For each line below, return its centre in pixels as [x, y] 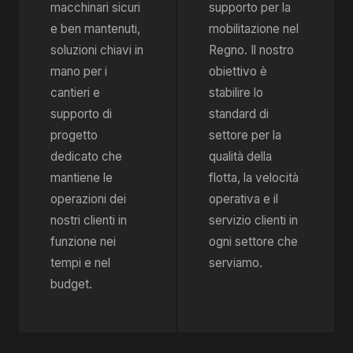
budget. [71, 284]
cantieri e [75, 93]
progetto [74, 135]
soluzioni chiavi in [97, 50]
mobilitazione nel [254, 29]
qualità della [240, 156]
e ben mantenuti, [95, 29]
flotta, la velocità [254, 178]
